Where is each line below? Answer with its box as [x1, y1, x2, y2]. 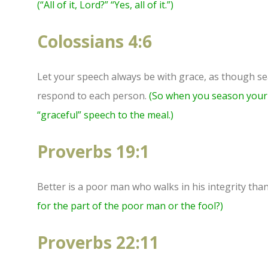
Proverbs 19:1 [37, 140, 150, 163]
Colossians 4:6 [37, 30, 152, 53]
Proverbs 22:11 [37, 231, 159, 254]
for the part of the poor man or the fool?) [37, 199, 223, 213]
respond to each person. [37, 89, 149, 103]
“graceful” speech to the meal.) [37, 108, 173, 122]
